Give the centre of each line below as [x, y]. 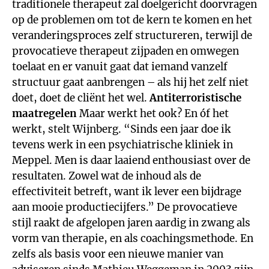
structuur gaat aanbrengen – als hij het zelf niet [130, 82]
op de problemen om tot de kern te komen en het [132, 20]
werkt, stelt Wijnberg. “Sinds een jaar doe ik [122, 129]
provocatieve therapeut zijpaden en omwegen [125, 51]
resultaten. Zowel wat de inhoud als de [107, 176]
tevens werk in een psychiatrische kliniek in [122, 145]
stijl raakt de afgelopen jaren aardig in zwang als [131, 223]
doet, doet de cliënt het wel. [81, 98]
